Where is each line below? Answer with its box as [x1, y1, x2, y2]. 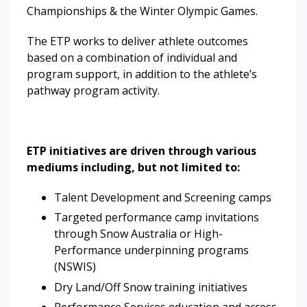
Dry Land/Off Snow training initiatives [54, 279, 250, 295]
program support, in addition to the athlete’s [27, 66, 257, 82]
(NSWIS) [54, 259, 101, 275]
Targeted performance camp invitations [54, 210, 259, 225]
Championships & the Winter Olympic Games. [27, 3, 258, 19]
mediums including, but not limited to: [27, 160, 243, 175]
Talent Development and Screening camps [54, 190, 277, 205]
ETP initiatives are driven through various [27, 143, 256, 158]
